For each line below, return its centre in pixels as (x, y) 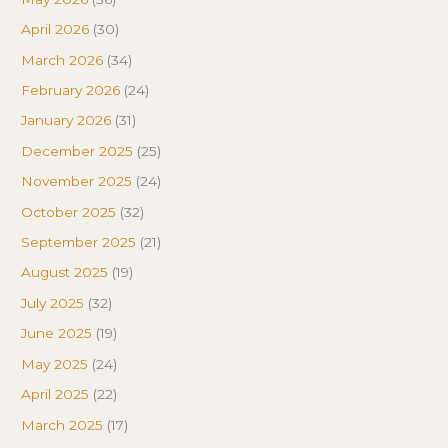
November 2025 (77, 181)
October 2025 (69, 211)
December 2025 (77, 150)
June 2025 (57, 333)
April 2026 (55, 29)
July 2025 (53, 302)
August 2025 (65, 272)
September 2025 (79, 242)
